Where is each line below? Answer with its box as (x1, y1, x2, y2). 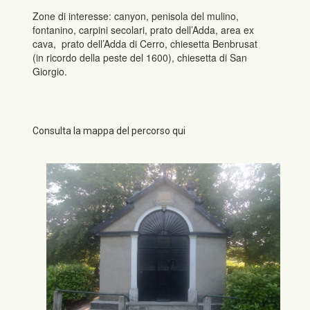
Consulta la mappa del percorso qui (33, 125, 186, 136)
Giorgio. (33, 64, 68, 79)
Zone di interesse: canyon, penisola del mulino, (33, 9, 239, 24)
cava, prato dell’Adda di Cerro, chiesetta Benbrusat (33, 37, 258, 51)
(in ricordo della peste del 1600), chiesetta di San (33, 51, 248, 65)
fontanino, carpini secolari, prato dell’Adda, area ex (33, 23, 255, 37)
